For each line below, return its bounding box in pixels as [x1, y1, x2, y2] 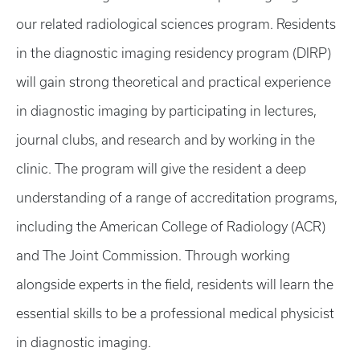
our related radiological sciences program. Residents [16, 17, 336, 31]
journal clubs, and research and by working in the [16, 133, 315, 147]
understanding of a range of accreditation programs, [16, 190, 337, 205]
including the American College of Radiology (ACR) [16, 219, 325, 234]
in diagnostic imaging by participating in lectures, [16, 104, 317, 118]
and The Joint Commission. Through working [16, 248, 290, 263]
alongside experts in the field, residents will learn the [16, 277, 333, 292]
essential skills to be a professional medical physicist [16, 306, 334, 321]
